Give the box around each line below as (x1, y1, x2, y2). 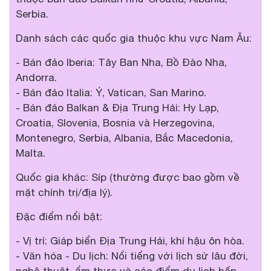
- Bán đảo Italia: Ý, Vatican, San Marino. (16, 86, 206, 99)
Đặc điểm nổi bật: (16, 210, 102, 223)
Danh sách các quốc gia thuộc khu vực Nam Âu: (16, 31, 252, 44)
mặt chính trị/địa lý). (16, 186, 113, 198)
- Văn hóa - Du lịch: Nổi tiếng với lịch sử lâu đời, (16, 249, 248, 262)
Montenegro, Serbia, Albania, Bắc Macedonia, (16, 131, 233, 144)
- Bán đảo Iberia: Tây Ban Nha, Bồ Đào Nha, (16, 56, 227, 68)
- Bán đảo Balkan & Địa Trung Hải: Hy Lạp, (16, 101, 219, 114)
